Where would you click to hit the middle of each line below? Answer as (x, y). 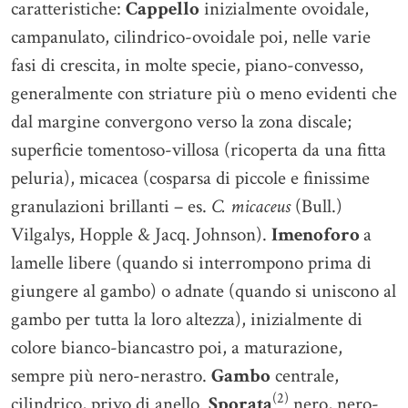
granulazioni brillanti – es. (111, 206)
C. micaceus (253, 206)
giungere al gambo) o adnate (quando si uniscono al (204, 291)
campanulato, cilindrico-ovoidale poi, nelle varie (191, 37)
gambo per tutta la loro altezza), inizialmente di (187, 319)
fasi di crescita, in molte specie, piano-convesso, (187, 65)
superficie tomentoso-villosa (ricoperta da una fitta (199, 150)
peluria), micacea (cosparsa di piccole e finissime (190, 178)
